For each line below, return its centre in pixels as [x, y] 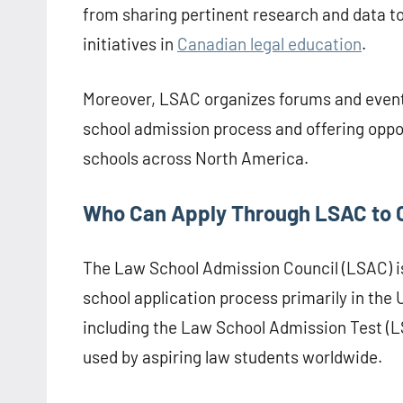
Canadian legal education [269, 44]
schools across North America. [196, 158]
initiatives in [130, 44]
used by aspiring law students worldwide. [233, 357]
